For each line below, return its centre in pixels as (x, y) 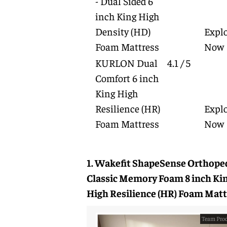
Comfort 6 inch (127, 78)
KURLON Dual (126, 63)
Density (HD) (123, 31)
